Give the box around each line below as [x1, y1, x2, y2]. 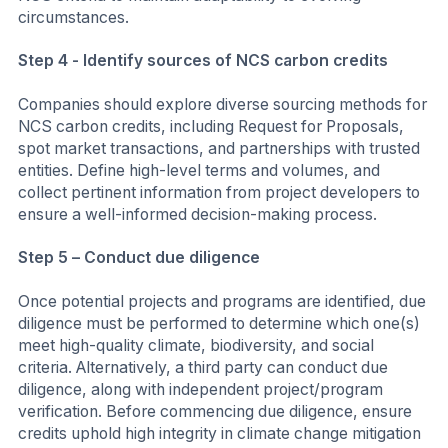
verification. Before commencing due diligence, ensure [18, 402, 412, 422]
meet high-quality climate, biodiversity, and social [18, 336, 374, 356]
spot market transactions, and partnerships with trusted [18, 138, 420, 158]
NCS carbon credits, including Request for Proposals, [18, 116, 404, 136]
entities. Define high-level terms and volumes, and [18, 160, 380, 180]
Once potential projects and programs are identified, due [18, 292, 426, 312]
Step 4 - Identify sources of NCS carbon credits [18, 51, 388, 71]
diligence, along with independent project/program [18, 380, 383, 400]
